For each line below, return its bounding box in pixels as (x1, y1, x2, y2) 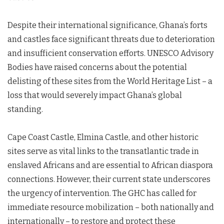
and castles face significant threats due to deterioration (7, 34, 215, 44)
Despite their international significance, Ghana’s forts (7, 20, 207, 30)
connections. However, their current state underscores (7, 174, 210, 184)
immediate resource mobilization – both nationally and (7, 202, 214, 212)
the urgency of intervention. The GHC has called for (7, 188, 196, 198)
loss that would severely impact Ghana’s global (7, 90, 182, 100)
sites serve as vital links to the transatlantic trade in (7, 146, 199, 156)
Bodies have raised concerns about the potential (7, 62, 187, 72)
